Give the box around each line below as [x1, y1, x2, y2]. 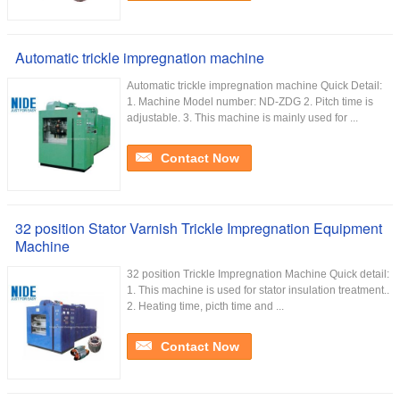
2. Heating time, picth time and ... [127, 300, 284, 312]
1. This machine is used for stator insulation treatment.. [127, 284, 389, 296]
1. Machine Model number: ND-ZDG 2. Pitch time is [127, 96, 373, 108]
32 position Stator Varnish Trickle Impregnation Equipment [15, 218, 382, 238]
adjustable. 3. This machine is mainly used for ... [127, 112, 358, 124]
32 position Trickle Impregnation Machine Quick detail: [127, 268, 389, 280]
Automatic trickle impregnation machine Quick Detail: [127, 79, 382, 92]
